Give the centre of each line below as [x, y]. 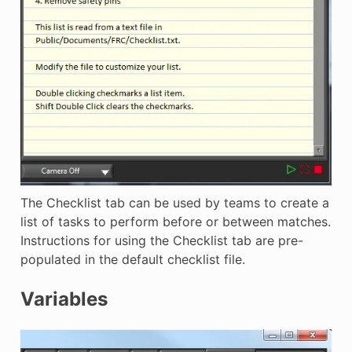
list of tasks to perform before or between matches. [175, 222]
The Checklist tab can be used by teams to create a [174, 203]
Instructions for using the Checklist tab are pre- [161, 241]
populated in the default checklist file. [132, 260]
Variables [64, 299]
